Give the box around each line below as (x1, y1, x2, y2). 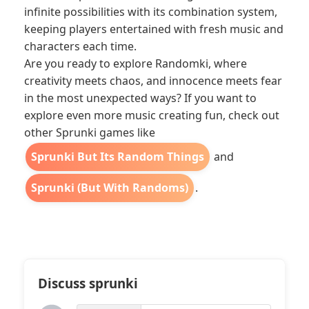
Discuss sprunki (38, 275, 138, 292)
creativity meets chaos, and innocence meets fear (24, 73, 282, 88)
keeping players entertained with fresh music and (24, 21, 283, 37)
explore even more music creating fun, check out (24, 108, 279, 123)
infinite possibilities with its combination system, (24, 4, 277, 19)
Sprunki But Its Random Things (31, 149, 204, 164)
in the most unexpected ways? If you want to (24, 90, 257, 106)
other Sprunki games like (24, 125, 155, 140)
